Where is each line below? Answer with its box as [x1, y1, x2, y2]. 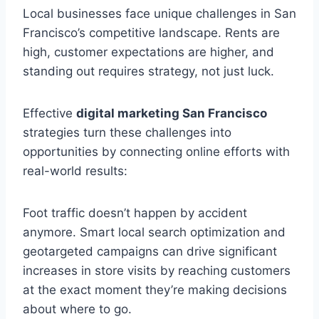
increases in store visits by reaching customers [23, 263, 291, 278]
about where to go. [23, 301, 132, 316]
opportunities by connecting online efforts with [23, 144, 290, 159]
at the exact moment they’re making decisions [23, 282, 287, 297]
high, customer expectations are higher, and [23, 44, 274, 59]
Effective [23, 105, 76, 120]
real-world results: [23, 163, 127, 178]
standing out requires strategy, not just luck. [23, 63, 274, 78]
